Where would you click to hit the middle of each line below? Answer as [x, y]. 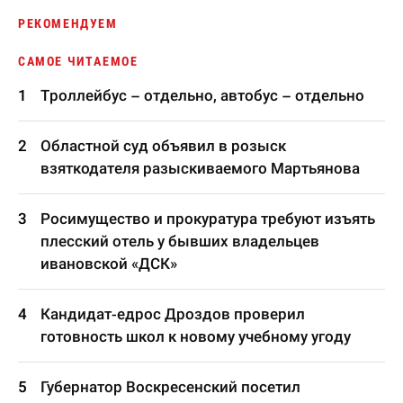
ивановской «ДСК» [109, 264]
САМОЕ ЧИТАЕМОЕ [78, 61]
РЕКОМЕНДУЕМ [68, 23]
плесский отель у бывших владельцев [180, 241]
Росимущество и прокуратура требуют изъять [208, 219]
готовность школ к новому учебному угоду [196, 336]
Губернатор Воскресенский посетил [170, 387]
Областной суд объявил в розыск [163, 146]
